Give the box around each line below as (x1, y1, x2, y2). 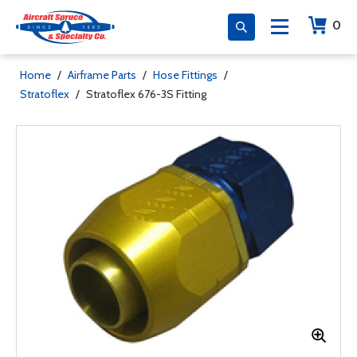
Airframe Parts (68, 68, 136, 82)
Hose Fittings (153, 68, 218, 82)
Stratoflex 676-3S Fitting (86, 87, 206, 101)
